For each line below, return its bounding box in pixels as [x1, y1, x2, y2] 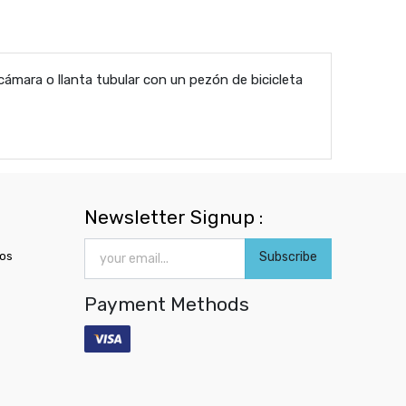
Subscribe [258, 249, 317, 266]
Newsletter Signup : [84, 206, 264, 228]
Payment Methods [84, 292, 250, 315]
